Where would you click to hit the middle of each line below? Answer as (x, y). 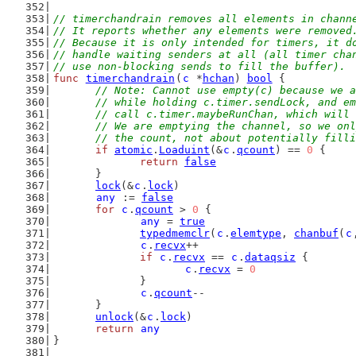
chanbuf (316, 233)
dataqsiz (270, 257)
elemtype (256, 233)
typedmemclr (175, 233)
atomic (133, 150)
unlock (114, 317)
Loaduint (184, 150)
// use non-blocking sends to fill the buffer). (199, 66)
